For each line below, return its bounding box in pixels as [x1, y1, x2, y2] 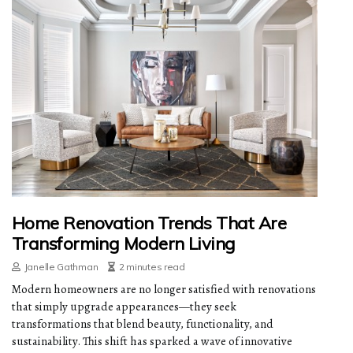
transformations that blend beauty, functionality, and [12, 316, 273, 333]
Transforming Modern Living [12, 232, 236, 255]
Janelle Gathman [24, 261, 98, 273]
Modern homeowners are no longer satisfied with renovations [12, 281, 316, 298]
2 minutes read [118, 261, 185, 273]
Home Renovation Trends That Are [12, 212, 286, 235]
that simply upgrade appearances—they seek [12, 299, 236, 315]
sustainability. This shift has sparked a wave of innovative [12, 333, 292, 350]
